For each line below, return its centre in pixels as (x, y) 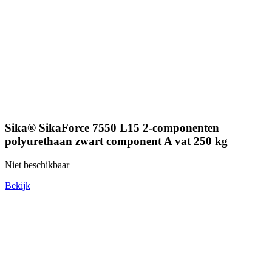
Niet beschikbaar (37, 165)
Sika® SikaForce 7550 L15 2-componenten (112, 128)
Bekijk (18, 185)
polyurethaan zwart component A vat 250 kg (116, 141)
